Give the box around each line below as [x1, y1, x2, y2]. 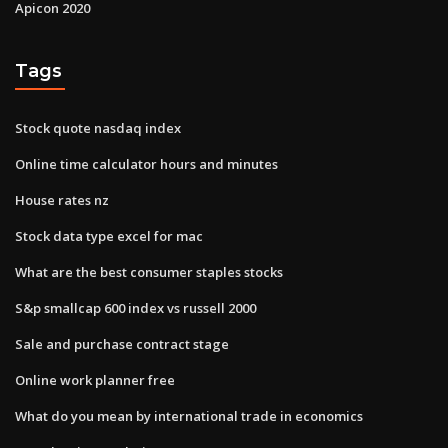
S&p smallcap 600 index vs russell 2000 [15, 298, 256, 317]
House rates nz [15, 190, 109, 209]
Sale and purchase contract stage [15, 334, 229, 353]
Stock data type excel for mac [15, 226, 203, 245]
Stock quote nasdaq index [15, 118, 181, 137]
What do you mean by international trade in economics [15, 406, 363, 425]
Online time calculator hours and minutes [15, 154, 278, 173]
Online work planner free [15, 370, 175, 389]
